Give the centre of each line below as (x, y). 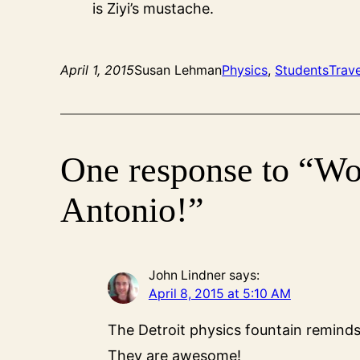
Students (302, 70)
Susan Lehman (178, 70)
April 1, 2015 (98, 70)
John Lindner (187, 276)
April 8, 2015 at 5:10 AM (219, 294)
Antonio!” (133, 211)
